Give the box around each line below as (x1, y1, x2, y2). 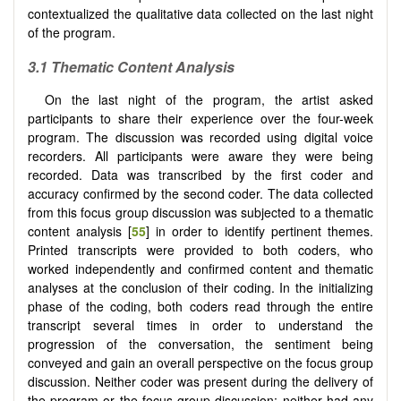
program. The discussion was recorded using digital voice (28, 128, 373, 147)
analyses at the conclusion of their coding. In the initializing (28, 278, 373, 297)
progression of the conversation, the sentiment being (28, 335, 373, 354)
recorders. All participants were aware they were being (28, 147, 373, 166)
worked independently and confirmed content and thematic (28, 260, 373, 278)
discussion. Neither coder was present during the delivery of (28, 372, 373, 391)
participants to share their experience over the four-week (28, 109, 373, 128)
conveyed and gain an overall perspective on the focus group (28, 354, 373, 372)
